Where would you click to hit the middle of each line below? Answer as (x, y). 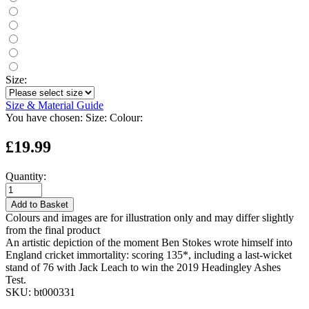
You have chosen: (44, 117)
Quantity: (26, 176)
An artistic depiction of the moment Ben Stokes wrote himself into (149, 242)
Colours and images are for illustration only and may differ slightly (150, 217)
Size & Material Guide (54, 105)
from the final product (53, 230)
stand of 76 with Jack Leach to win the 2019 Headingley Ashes (143, 267)
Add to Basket (40, 204)
